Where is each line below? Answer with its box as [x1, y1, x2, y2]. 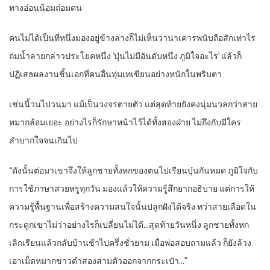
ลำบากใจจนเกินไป [9, 134, 78, 147]
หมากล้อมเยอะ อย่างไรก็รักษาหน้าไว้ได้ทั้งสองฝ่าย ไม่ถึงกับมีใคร [9, 116, 241, 129]
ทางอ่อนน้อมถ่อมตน [9, 2, 82, 14]
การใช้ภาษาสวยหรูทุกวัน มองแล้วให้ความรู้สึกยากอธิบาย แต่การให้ [9, 183, 254, 195]
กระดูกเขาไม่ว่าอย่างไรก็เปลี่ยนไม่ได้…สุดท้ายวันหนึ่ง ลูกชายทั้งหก [9, 219, 249, 231]
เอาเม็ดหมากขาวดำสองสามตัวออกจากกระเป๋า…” [9, 255, 187, 268]
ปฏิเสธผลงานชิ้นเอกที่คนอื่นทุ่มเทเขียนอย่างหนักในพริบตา [9, 68, 222, 81]
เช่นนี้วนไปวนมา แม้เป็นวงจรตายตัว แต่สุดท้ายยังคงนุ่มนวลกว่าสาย [9, 98, 257, 111]
